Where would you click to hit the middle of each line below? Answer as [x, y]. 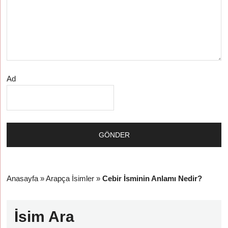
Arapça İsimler [70, 178]
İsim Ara [45, 216]
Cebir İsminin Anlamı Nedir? [152, 178]
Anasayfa [23, 178]
